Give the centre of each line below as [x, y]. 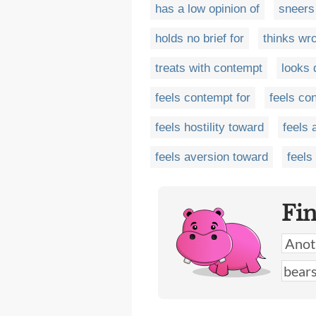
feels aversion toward [212, 157]
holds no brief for [200, 39]
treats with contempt [209, 68]
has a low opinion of [207, 9]
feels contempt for [203, 98]
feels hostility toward [209, 128]
